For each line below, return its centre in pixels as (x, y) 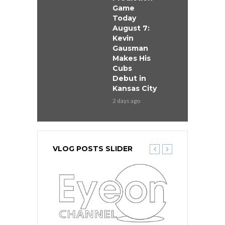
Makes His (132, 59)
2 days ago (126, 101)
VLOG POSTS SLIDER (93, 149)
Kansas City (135, 89)
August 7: (131, 28)
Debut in (129, 79)
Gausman (130, 48)
